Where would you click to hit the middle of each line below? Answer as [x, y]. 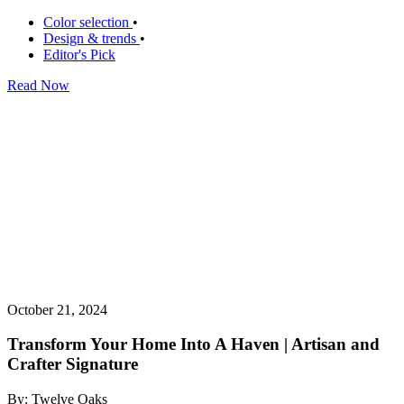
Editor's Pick [79, 54]
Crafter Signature [73, 364]
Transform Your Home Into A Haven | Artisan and [193, 344]
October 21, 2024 [57, 309]
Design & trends [92, 38]
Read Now [38, 85]
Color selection [88, 22]
